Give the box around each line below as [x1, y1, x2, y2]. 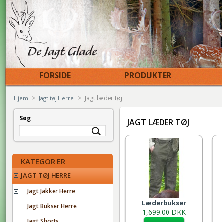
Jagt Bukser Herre [27, 202, 77, 210]
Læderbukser [141, 198, 186, 207]
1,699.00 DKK [142, 207, 186, 217]
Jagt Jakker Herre [27, 187, 75, 195]
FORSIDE [37, 70, 71, 81]
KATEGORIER [21, 156, 65, 166]
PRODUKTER [122, 70, 171, 81]
